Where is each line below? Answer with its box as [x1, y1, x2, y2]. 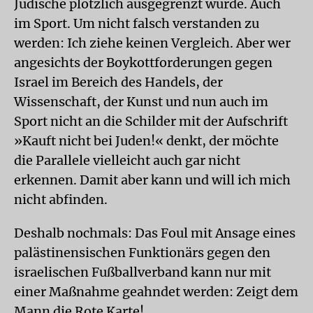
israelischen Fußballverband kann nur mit [14, 263, 271, 280]
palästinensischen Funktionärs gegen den [14, 244, 270, 261]
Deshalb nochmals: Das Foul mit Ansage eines [14, 224, 296, 241]
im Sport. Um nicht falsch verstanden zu [14, 15, 259, 31]
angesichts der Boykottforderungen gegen [14, 54, 272, 71]
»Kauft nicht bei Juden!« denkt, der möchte [14, 132, 279, 149]
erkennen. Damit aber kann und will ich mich [14, 171, 291, 188]
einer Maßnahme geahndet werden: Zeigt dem [14, 283, 298, 300]
